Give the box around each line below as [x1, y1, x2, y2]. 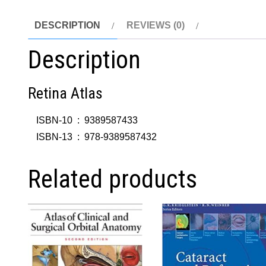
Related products [28, 164, 197, 194]
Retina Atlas [28, 84, 103, 103]
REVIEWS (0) [126, 20, 185, 31]
